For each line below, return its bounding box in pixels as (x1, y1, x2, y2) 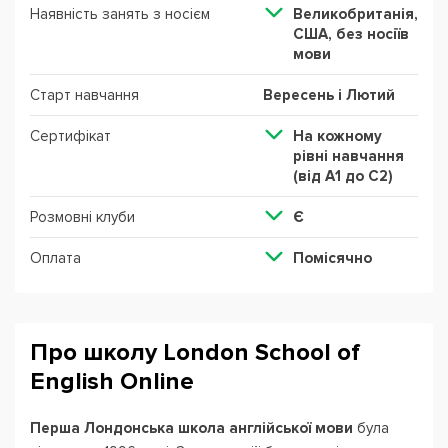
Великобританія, (292, 5, 418, 24)
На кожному (292, 127, 382, 146)
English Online (30, 367, 194, 397)
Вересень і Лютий (262, 86, 395, 105)
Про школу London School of (30, 338, 360, 368)
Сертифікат (30, 127, 111, 146)
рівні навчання (292, 147, 404, 166)
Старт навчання (30, 86, 139, 105)
